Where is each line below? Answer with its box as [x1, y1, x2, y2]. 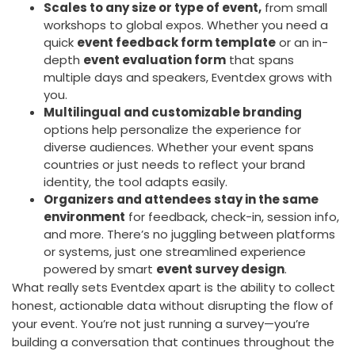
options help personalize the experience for [44, 121, 301, 139]
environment [44, 208, 125, 226]
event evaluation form [83, 52, 226, 69]
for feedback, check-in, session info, [125, 208, 339, 226]
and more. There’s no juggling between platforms [44, 226, 335, 243]
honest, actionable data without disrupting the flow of [12, 297, 334, 315]
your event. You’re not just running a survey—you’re [12, 315, 310, 333]
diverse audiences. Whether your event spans [44, 139, 314, 156]
